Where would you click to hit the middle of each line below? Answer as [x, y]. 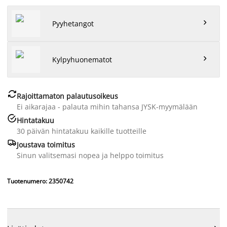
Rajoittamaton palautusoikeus [67, 96]
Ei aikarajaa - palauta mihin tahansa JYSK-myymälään [107, 106]
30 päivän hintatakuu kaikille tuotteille [82, 131]
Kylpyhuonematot [82, 59]
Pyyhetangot [73, 23]
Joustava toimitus [46, 144]
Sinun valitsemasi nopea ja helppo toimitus [90, 155]
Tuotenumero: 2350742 [40, 181]
